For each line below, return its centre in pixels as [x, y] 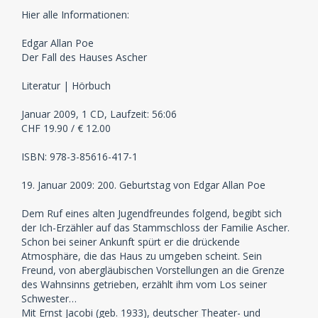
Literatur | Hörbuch [66, 85]
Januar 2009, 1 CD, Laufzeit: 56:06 [99, 114]
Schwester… [49, 298]
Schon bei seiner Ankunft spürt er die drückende [131, 241]
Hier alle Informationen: [75, 14]
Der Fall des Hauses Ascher [84, 57]
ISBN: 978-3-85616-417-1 [79, 156]
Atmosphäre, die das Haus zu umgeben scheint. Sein [142, 256]
